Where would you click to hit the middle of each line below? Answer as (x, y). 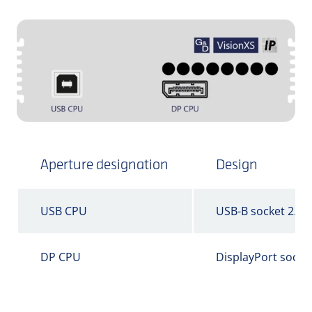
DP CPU (61, 257)
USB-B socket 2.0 (259, 211)
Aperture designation (104, 166)
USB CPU (64, 211)
